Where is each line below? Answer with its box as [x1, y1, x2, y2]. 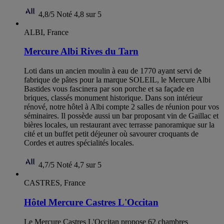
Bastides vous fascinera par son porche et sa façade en [24, 84, 194, 93]
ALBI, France [24, 27, 68, 36]
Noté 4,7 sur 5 [56, 160, 101, 169]
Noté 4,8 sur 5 [56, 9, 101, 18]
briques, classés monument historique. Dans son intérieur [24, 93, 202, 102]
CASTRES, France [24, 178, 85, 187]
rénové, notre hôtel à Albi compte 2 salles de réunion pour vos [24, 102, 219, 111]
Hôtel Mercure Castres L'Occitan [24, 196, 158, 207]
